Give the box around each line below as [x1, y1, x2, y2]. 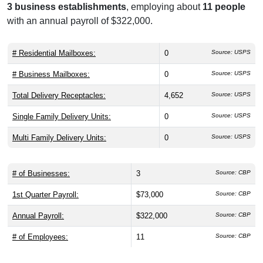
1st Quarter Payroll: [12, 190, 79, 200]
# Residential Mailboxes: [12, 49, 96, 58]
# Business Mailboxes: [12, 70, 90, 79]
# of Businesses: [12, 169, 70, 178]
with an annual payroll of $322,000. [7, 16, 153, 26]
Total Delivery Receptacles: [12, 91, 106, 100]
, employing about [126, 2, 203, 12]
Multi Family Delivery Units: [12, 133, 106, 143]
